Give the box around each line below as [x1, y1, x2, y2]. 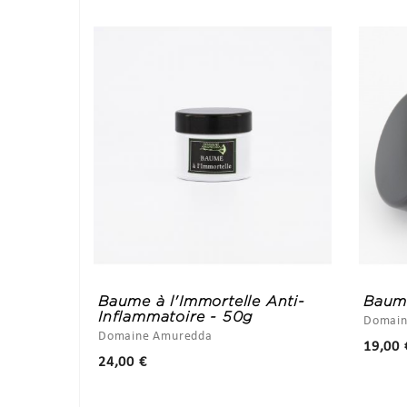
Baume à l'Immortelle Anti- [98, 293, 305, 310]
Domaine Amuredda [98, 330, 213, 344]
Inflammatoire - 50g [98, 309, 253, 325]
